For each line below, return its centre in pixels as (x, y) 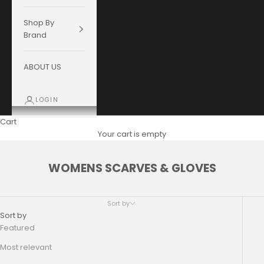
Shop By (39, 23)
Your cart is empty (132, 134)
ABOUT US (42, 67)
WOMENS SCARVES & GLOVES (132, 169)
